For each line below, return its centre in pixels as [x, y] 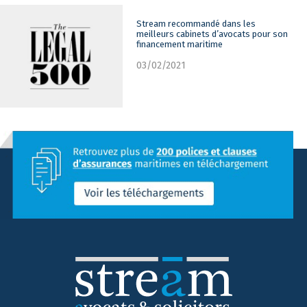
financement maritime [180, 44]
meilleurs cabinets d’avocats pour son [212, 34]
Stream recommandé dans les [196, 23]
